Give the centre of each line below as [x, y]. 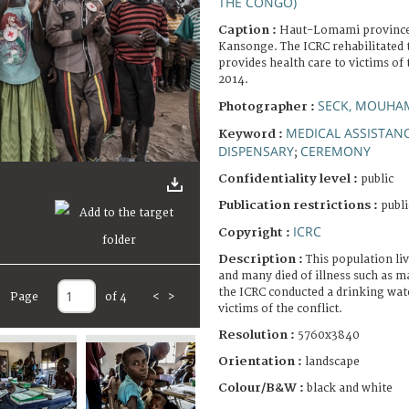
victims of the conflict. [280, 309]
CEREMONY [336, 151]
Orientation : [262, 361]
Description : [262, 259]
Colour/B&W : [262, 388]
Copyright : [256, 232]
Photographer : [268, 106]
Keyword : [252, 134]
